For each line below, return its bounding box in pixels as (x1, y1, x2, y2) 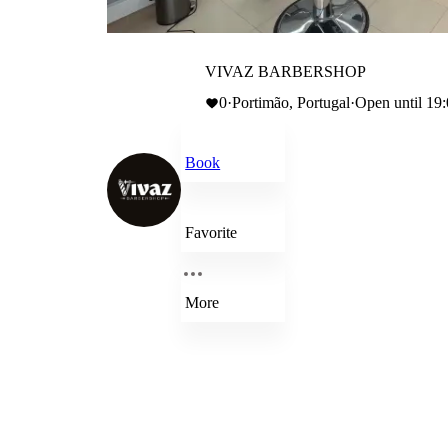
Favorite (185, 224, 238, 241)
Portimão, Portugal (232, 94, 351, 111)
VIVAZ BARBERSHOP (205, 63, 367, 80)
